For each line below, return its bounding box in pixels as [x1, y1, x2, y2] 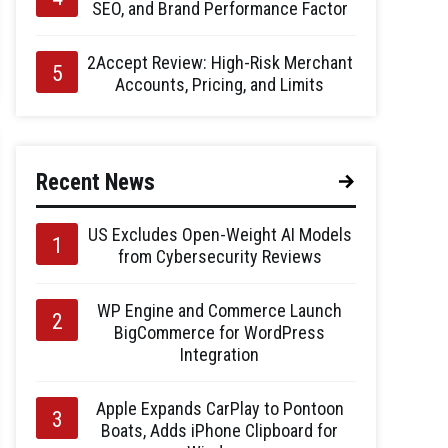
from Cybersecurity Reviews [117, 246, 322, 267]
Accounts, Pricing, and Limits [115, 74, 324, 95]
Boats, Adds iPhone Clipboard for [101, 420, 338, 441]
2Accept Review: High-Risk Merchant [86, 52, 353, 73]
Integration [180, 344, 259, 365]
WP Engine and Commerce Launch [97, 300, 342, 321]
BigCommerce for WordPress [114, 322, 325, 343]
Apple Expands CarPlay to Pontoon [95, 398, 344, 419]
